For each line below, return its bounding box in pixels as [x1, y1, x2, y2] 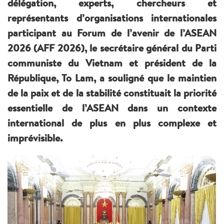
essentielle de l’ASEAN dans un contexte [7, 100, 216, 114]
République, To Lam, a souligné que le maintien [7, 70, 216, 84]
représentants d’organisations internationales [7, 10, 216, 24]
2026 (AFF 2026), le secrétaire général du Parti [7, 40, 216, 54]
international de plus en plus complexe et [7, 115, 216, 129]
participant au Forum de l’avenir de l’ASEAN [7, 25, 216, 39]
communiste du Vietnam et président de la [7, 55, 216, 69]
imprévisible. [7, 130, 62, 144]
